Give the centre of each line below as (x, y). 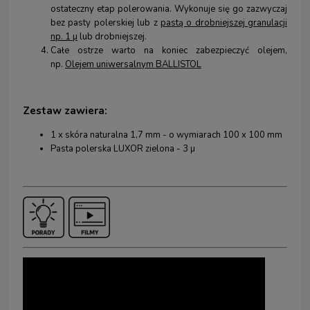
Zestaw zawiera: (65, 110)
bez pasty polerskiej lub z (106, 23)
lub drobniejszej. (112, 37)
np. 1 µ (64, 37)
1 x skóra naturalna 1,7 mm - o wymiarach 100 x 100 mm (166, 135)
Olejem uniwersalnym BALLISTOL (133, 65)
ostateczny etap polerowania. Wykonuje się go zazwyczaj (169, 9)
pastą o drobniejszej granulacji (224, 23)
